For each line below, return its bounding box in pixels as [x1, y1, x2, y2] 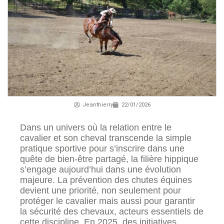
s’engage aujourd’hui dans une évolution [20, 164, 181, 175]
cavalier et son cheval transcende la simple [20, 133, 191, 143]
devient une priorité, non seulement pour [20, 185, 181, 196]
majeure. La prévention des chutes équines [20, 175, 192, 185]
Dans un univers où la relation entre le [20, 122, 171, 133]
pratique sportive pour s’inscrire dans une [20, 143, 184, 154]
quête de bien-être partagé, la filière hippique [20, 154, 198, 164]
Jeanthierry [82, 100, 113, 109]
